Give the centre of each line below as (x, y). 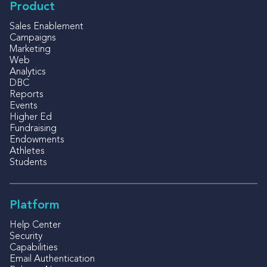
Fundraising (33, 128)
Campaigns (33, 38)
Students (28, 162)
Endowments (37, 140)
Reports (27, 94)
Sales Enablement (46, 27)
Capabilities (34, 248)
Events (24, 106)
